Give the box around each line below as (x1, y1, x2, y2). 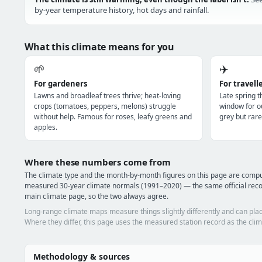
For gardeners (34, 78, 87, 89)
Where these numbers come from (25, 156, 171, 168)
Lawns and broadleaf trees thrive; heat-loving (34, 91, 181, 101)
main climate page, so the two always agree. (25, 191, 168, 201)
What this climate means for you (25, 40, 175, 53)
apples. (34, 122, 57, 132)
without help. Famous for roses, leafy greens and (34, 112, 192, 122)
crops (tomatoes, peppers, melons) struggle (34, 101, 176, 111)
